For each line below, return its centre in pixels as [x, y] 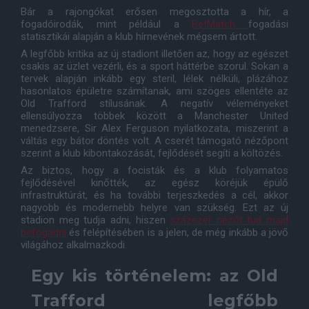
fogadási [269, 24]
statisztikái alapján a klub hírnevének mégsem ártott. [139, 37]
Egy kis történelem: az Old [154, 276]
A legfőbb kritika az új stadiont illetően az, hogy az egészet [154, 54]
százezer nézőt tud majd [229, 220]
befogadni [43, 232]
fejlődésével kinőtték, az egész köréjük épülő [154, 183]
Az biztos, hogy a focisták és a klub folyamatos [154, 170]
